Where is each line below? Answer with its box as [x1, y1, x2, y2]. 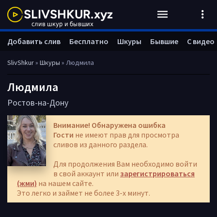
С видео [187, 36, 215, 46]
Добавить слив [7, 36, 61, 46]
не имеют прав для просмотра [74, 130, 179, 139]
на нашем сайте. [37, 178, 93, 188]
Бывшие [150, 36, 178, 46]
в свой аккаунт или [53, 169, 120, 178]
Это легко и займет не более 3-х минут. [17, 188, 150, 198]
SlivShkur [7, 58, 34, 67]
